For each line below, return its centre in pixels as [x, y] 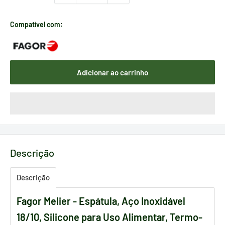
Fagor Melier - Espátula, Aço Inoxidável [101, 201]
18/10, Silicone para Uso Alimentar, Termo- [109, 217]
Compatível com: [36, 24]
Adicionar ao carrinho [113, 72]
